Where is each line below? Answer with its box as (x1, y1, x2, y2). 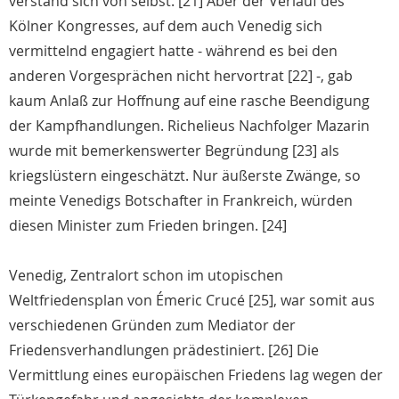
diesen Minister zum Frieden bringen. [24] (9, 216, 287, 236)
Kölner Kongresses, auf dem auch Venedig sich (9, 16, 322, 37)
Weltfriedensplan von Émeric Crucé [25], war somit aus (9, 290, 375, 311)
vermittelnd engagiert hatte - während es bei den (9, 41, 338, 61)
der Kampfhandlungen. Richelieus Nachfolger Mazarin (9, 116, 370, 136)
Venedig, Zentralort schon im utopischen (9, 265, 283, 286)
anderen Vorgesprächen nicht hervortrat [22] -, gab (9, 66, 353, 86)
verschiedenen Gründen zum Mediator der (9, 315, 296, 336)
